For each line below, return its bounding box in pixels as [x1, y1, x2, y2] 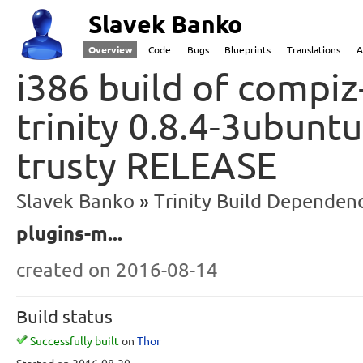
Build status [16, 305, 113, 327]
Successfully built [30, 334, 119, 348]
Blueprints [224, 45, 271, 55]
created [16, 258, 88, 281]
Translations [287, 45, 341, 55]
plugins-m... [16, 221, 122, 245]
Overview [88, 45, 132, 55]
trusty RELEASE [16, 143, 277, 186]
